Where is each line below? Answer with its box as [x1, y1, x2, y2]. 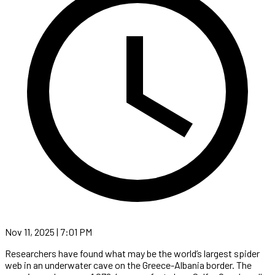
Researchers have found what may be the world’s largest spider [5, 247, 260, 259]
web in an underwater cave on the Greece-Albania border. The [5, 258, 252, 271]
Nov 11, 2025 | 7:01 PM [5, 225, 92, 238]
